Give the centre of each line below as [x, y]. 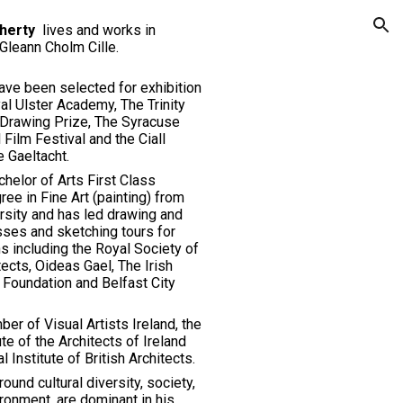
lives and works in [96, 30]
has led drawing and [121, 215]
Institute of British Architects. [104, 358]
